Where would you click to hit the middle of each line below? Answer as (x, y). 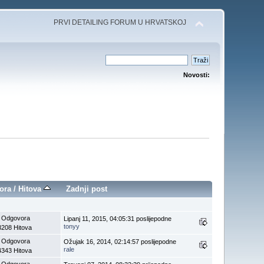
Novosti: (196, 75)
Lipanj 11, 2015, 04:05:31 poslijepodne (118, 218)
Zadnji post (87, 189)
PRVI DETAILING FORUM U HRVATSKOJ (120, 22)
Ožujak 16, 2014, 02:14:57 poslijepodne (120, 241)
